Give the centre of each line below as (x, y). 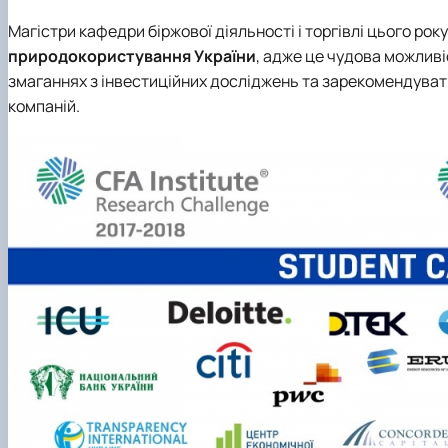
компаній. (44, 106)
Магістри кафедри (78, 31)
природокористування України (132, 56)
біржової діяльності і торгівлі (256, 31)
